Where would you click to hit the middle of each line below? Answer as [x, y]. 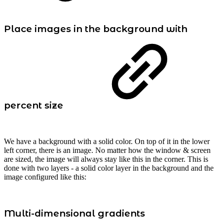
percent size [35, 106]
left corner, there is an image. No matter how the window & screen [107, 150]
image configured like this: [45, 177]
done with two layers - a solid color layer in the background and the [109, 168]
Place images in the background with [96, 29]
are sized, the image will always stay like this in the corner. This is [106, 159]
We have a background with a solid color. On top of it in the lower [107, 142]
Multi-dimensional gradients [74, 213]
